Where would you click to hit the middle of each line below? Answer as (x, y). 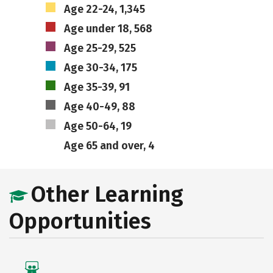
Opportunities (80, 221)
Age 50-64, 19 (97, 126)
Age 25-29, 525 (100, 48)
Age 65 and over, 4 (109, 146)
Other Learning (107, 194)
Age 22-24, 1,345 (104, 9)
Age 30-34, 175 (100, 68)
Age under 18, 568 (108, 29)
